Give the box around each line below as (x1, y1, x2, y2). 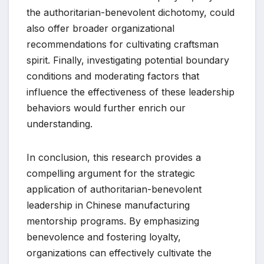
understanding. (27, 118, 93, 130)
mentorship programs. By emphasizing (27, 215, 199, 227)
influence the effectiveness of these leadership (27, 86, 235, 98)
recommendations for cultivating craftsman (27, 38, 219, 51)
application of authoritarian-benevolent (27, 183, 202, 196)
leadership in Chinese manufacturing (27, 199, 190, 212)
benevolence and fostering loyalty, (27, 231, 181, 243)
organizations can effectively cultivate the (27, 247, 212, 259)
